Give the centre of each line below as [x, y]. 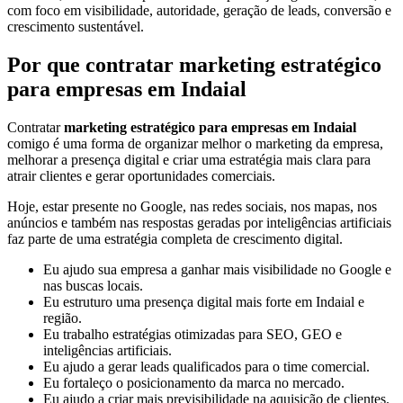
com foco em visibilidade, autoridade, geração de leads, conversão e [199, 10]
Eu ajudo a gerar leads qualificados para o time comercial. [206, 366]
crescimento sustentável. [76, 26]
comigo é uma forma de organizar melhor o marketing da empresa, [195, 143]
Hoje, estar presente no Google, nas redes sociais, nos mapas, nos [192, 206]
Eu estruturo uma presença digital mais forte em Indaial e [204, 301]
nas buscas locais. [93, 285]
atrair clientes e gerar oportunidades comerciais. [141, 175]
